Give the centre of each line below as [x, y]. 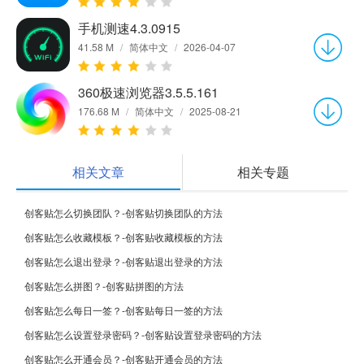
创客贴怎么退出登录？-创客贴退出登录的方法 [123, 261]
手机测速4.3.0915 [129, 28]
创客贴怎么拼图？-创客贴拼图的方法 [104, 285]
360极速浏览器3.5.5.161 [148, 92]
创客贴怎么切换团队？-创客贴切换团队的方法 [123, 212]
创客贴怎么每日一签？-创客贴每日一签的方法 [123, 310]
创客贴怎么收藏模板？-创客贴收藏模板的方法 [123, 236]
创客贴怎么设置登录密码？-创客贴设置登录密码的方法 [143, 334]
